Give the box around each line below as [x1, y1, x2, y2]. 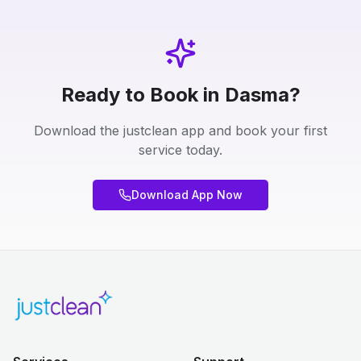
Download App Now [131, 188, 243, 201]
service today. [139, 142, 222, 158]
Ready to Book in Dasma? [60, 83, 301, 106]
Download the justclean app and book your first [34, 122, 327, 139]
